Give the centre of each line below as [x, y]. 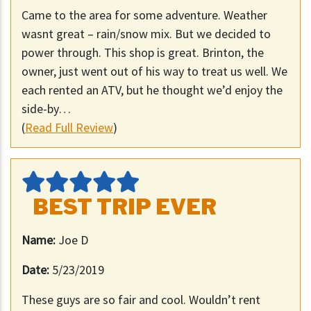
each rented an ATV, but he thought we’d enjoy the [152, 90]
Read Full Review [69, 128]
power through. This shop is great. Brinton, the [143, 53]
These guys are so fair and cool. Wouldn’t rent [141, 300]
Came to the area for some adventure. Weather [144, 15]
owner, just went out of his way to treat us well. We [154, 72]
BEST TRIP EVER [125, 207]
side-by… [46, 109]
